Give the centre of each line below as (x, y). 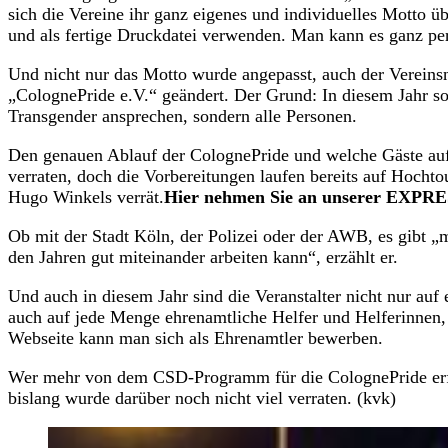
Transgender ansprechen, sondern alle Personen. (185, 115)
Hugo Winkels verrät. (86, 196)
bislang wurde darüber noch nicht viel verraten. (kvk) (202, 397)
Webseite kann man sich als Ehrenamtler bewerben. (195, 337)
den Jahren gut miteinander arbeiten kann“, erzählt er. (205, 256)
